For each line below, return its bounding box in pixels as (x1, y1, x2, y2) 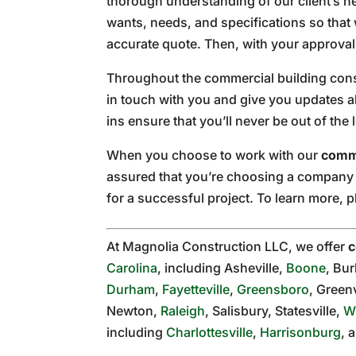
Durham (106, 281, 156, 297)
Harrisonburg (260, 323, 342, 340)
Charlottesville (166, 323, 253, 340)
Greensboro (237, 281, 310, 297)
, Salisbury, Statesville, (205, 302, 344, 319)
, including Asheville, (157, 259, 287, 276)
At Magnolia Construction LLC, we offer (106, 238, 349, 254)
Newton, (106, 302, 161, 319)
